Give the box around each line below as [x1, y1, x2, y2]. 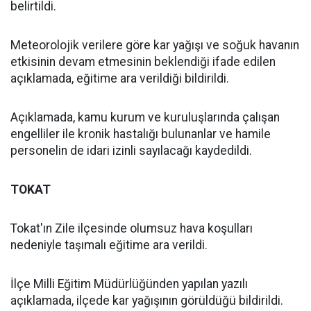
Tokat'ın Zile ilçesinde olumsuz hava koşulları [10, 221, 253, 235]
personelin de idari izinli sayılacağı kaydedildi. [10, 144, 252, 158]
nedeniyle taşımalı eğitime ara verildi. [10, 238, 208, 252]
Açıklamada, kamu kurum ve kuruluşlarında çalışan [10, 110, 280, 124]
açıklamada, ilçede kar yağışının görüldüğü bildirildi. [10, 294, 283, 308]
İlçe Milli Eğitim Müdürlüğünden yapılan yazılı [10, 277, 248, 291]
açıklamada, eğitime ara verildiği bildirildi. [10, 72, 229, 85]
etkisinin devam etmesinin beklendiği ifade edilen [10, 55, 276, 69]
